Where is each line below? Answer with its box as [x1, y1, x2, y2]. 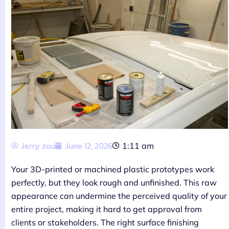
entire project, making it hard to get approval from [11, 204, 202, 215]
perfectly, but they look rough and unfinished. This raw [11, 177, 217, 188]
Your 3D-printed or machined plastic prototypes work [11, 164, 214, 175]
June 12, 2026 [65, 140, 112, 152]
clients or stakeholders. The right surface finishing [11, 217, 199, 228]
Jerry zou [21, 140, 55, 152]
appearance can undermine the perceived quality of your [11, 191, 227, 201]
